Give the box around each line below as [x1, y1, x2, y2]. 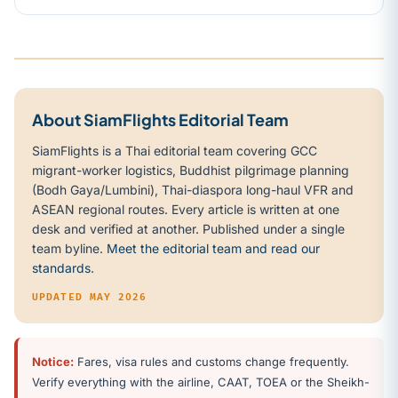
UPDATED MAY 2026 [32, 291, 147, 304]
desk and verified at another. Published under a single [32, 221, 345, 237]
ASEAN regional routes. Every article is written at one [32, 202, 339, 218]
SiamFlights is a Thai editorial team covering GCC [32, 143, 317, 159]
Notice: [32, 354, 74, 370]
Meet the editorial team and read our [107, 241, 320, 257]
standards [32, 260, 91, 276]
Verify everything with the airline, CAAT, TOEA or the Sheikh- [32, 375, 370, 390]
